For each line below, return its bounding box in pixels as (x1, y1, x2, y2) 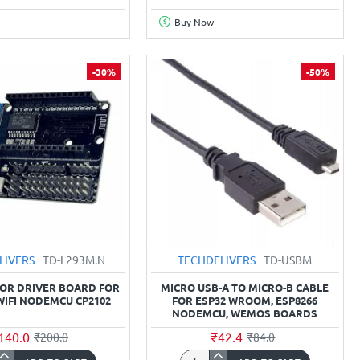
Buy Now (174, 14, 214, 28)
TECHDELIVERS (178, 252, 256, 267)
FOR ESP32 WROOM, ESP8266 (172, 292, 318, 307)
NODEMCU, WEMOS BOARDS (172, 305, 318, 320)
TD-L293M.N (43, 252, 106, 267)
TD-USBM (264, 252, 313, 267)
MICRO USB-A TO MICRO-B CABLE (161, 280, 329, 294)
